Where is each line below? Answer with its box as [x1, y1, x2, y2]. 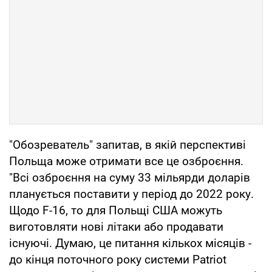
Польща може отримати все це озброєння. [9, 154, 243, 168]
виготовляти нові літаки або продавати [9, 219, 223, 234]
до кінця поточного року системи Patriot [9, 252, 226, 267]
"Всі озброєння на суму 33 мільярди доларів [9, 170, 250, 185]
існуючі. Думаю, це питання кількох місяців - [9, 236, 251, 250]
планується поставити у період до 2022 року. [9, 186, 254, 201]
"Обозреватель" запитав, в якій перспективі [9, 137, 246, 152]
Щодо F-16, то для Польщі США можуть [9, 203, 222, 217]
